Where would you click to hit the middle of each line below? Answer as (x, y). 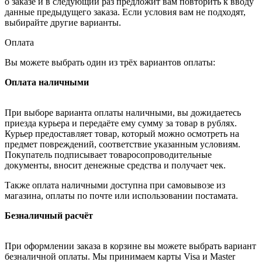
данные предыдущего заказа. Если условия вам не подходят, (125, 12)
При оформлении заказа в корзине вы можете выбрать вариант (130, 246)
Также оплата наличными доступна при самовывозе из (115, 185)
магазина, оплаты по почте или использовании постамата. (121, 196)
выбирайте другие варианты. (63, 23)
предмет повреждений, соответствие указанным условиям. (123, 144)
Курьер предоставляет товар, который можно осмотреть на (122, 134)
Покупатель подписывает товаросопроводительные (108, 155)
